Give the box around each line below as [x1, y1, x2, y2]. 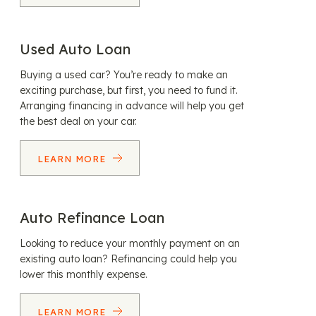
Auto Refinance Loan [20, 209, 164, 226]
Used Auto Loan [20, 40, 130, 58]
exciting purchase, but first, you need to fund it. [20, 84, 238, 97]
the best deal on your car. [20, 115, 137, 128]
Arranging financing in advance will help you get [20, 99, 244, 112]
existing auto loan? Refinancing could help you [20, 253, 237, 265]
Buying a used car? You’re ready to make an [20, 68, 228, 81]
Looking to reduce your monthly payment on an [20, 237, 240, 250]
